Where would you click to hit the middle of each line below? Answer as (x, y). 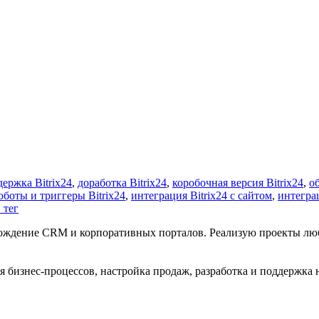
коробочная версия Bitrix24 (238, 182)
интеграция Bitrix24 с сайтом (202, 195)
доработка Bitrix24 (122, 182)
